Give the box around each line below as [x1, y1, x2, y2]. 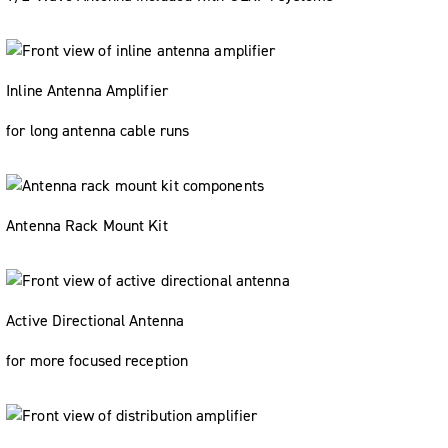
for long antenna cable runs [6, 119, 190, 141]
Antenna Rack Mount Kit [6, 214, 168, 236]
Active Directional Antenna [6, 309, 185, 331]
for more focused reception [6, 349, 189, 371]
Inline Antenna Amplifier [6, 79, 168, 101]
